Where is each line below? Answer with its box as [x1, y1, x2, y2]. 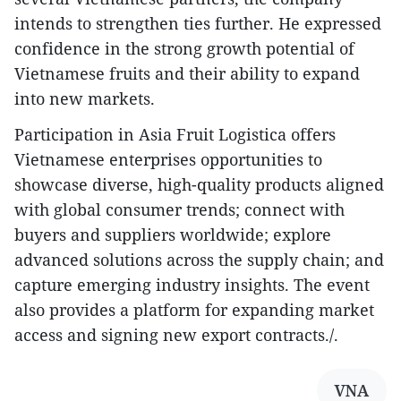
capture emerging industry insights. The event [14, 274, 370, 296]
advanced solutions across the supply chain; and [14, 249, 384, 271]
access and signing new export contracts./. [14, 324, 338, 346]
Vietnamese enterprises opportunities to [14, 149, 322, 171]
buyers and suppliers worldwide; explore [14, 224, 331, 246]
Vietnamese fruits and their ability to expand [14, 63, 360, 85]
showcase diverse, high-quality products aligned [14, 174, 384, 196]
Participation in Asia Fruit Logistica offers [14, 124, 336, 146]
